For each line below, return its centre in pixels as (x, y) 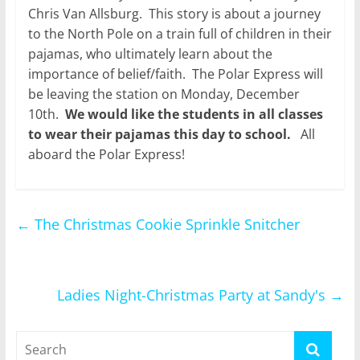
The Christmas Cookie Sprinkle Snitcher (165, 224)
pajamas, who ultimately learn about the (150, 53)
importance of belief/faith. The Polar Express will (175, 74)
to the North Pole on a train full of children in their (180, 33)
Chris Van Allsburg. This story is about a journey (174, 13)
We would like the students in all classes (194, 114)
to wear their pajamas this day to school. (164, 134)
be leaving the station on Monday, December (164, 94)
